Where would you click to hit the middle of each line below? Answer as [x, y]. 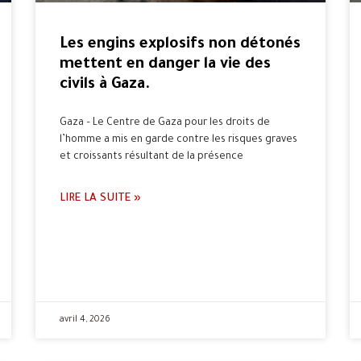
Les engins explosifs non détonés [180, 45]
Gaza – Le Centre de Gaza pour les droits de [165, 124]
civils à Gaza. [105, 85]
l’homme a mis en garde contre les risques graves [178, 141]
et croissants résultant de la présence [151, 158]
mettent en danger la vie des [165, 65]
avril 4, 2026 [85, 320]
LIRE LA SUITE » [100, 199]
